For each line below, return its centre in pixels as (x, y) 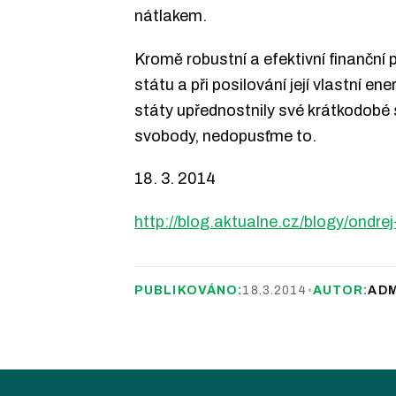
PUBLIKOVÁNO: (189, 290)
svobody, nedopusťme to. (225, 136)
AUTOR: (340, 290)
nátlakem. (171, 15)
